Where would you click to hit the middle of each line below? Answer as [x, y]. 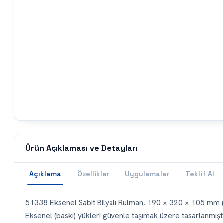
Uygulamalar [147, 174]
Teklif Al [200, 174]
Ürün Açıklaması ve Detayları [82, 148]
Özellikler [93, 174]
